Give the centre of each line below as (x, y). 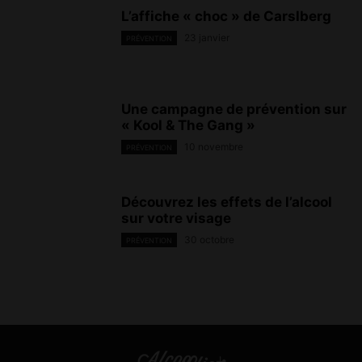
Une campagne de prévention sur (234, 109)
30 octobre (209, 240)
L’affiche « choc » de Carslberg (226, 16)
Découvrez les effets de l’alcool (227, 202)
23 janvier (207, 38)
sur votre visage (176, 218)
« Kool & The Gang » (188, 125)
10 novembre (214, 147)
